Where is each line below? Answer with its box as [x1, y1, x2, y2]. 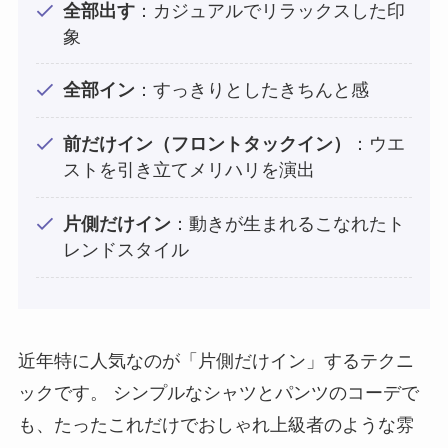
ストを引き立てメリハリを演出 [62, 160, 315, 181]
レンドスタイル [62, 240, 189, 261]
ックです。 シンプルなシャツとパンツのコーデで [17, 382, 419, 403]
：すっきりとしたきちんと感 [134, 80, 369, 101]
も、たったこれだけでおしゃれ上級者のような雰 [17, 414, 414, 435]
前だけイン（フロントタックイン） [62, 134, 351, 155]
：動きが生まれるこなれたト [170, 214, 405, 235]
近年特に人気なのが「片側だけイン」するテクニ [17, 350, 414, 371]
